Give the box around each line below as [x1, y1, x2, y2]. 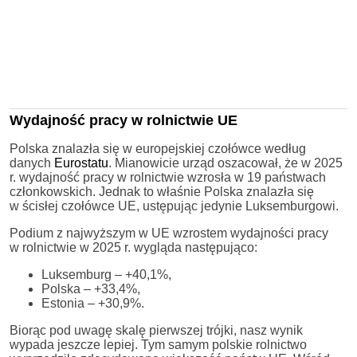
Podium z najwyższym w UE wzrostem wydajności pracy [10, 226, 328, 240]
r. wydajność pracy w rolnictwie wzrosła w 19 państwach [10, 170, 326, 184]
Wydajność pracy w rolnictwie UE [10, 112, 237, 128]
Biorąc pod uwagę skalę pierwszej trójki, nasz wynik [10, 323, 303, 337]
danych [10, 155, 54, 170]
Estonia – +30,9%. [41, 296, 144, 310]
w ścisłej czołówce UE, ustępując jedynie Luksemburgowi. [10, 198, 339, 213]
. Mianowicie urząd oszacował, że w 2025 [108, 155, 343, 170]
